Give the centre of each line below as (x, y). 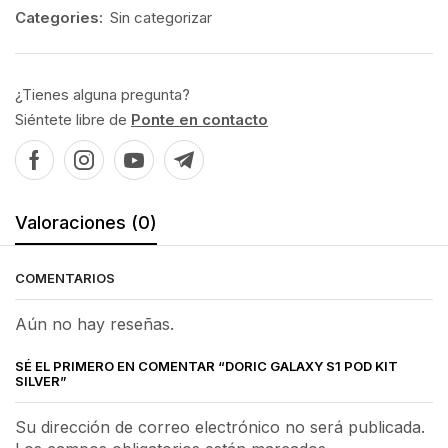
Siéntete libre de (73, 119)
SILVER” (41, 380)
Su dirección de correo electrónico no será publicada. (220, 426)
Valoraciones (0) (86, 222)
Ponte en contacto (199, 119)
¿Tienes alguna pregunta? (102, 94)
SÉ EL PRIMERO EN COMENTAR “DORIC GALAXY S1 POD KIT (206, 365)
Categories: (59, 17)
